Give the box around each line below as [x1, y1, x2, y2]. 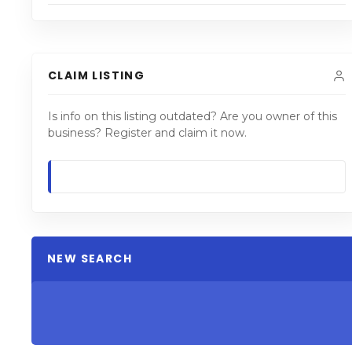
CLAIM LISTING [48, 67, 145, 83]
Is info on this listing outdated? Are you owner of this [48, 108, 337, 123]
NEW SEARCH [47, 250, 132, 266]
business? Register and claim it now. [48, 125, 247, 140]
